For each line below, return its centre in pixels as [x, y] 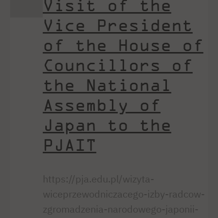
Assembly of [101, 104]
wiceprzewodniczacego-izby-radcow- [124, 194]
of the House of [123, 45]
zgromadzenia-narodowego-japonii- [120, 209]
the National [107, 84]
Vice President [118, 25]
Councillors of [118, 64]
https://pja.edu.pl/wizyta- [98, 179]
